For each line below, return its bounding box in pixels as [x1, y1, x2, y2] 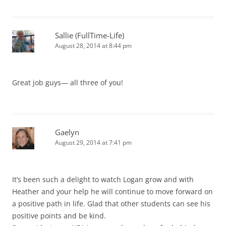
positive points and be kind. [12, 211, 106, 221]
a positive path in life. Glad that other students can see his [12, 199, 210, 209]
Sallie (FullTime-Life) [55, 30, 124, 41]
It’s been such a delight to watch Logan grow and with [12, 175, 194, 185]
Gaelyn [55, 127, 79, 138]
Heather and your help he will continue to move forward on [12, 187, 213, 197]
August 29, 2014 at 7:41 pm [55, 138, 132, 147]
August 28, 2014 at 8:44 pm [55, 41, 132, 50]
